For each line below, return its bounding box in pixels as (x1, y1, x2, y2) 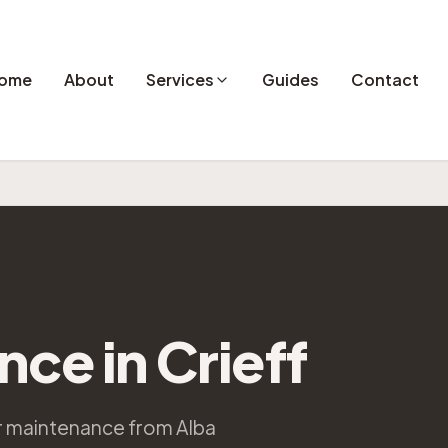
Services (146, 69, 215, 90)
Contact (351, 69, 420, 90)
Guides (262, 69, 320, 90)
